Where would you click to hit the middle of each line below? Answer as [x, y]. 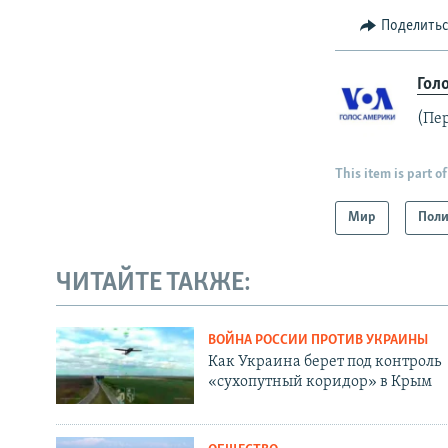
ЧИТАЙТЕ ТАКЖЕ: [153, 284]
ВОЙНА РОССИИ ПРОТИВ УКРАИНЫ [317, 340]
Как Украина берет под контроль [324, 361]
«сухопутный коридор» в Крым [319, 381]
